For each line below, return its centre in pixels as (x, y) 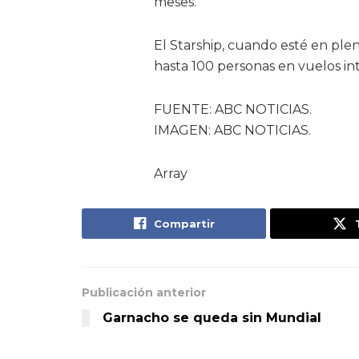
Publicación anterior (144, 292)
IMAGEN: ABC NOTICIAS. (232, 130)
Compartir (184, 224)
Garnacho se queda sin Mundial (212, 318)
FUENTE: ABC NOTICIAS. (233, 109)
